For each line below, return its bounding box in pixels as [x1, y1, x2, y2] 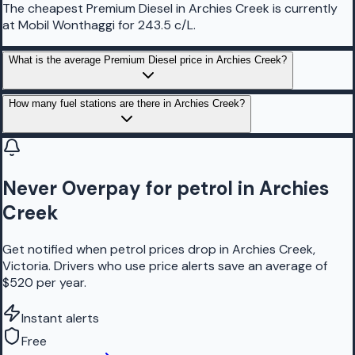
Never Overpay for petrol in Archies [2, 176, 329, 201]
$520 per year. [2, 274, 86, 292]
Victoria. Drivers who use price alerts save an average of [2, 258, 327, 275]
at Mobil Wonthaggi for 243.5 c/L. [2, 16, 196, 33]
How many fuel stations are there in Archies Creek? [9, 97, 245, 109]
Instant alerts [21, 310, 99, 327]
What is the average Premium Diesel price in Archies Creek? [9, 53, 287, 66]
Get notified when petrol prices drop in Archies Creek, [2, 241, 315, 258]
